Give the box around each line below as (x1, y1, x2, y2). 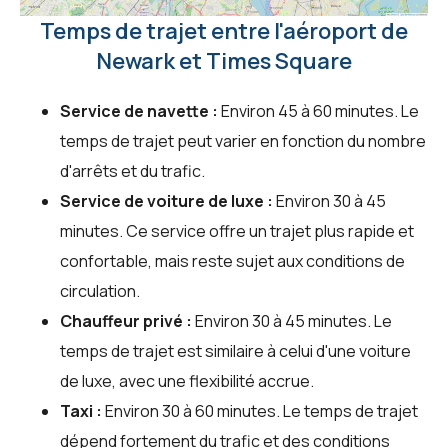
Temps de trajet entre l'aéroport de (40, 16, 408, 47)
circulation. (60, 280, 140, 303)
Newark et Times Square (96, 46, 352, 77)
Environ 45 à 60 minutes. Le (218, 100, 419, 123)
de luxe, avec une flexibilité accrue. (60, 370, 314, 393)
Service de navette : (60, 100, 218, 123)
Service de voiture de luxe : (60, 190, 273, 213)
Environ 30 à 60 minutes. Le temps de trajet (102, 400, 418, 423)
